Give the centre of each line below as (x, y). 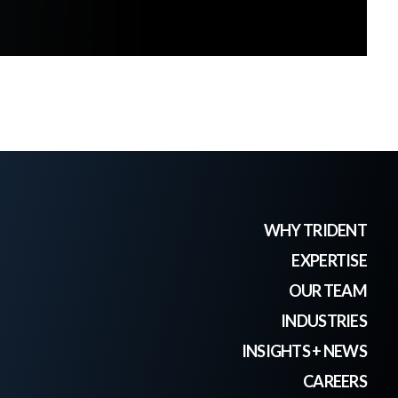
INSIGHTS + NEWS (304, 351)
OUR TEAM (327, 291)
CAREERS (335, 381)
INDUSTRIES (324, 321)
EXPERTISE (329, 260)
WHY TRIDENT (315, 230)
